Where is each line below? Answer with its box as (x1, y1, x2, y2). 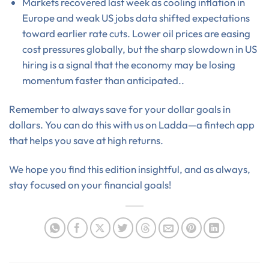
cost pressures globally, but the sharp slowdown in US (22, 42, 257, 55)
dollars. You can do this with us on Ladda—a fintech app (9, 118, 255, 131)
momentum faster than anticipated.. (22, 73, 184, 86)
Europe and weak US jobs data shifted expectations (22, 11, 250, 24)
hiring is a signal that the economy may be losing (22, 58, 235, 71)
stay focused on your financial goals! (9, 178, 171, 191)
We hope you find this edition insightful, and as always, (9, 162, 250, 175)
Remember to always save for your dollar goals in (9, 102, 231, 115)
